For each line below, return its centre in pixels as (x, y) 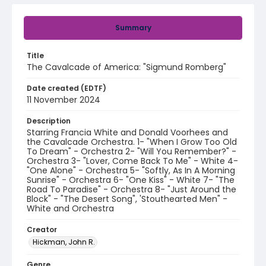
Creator (42, 229)
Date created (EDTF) (66, 88)
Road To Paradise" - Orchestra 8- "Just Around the (132, 189)
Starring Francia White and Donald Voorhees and (127, 132)
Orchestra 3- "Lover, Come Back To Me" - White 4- (132, 161)
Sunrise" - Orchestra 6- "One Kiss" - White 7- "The (131, 180)
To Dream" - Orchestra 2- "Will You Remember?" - (132, 151)
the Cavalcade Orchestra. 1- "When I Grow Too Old (132, 142)
